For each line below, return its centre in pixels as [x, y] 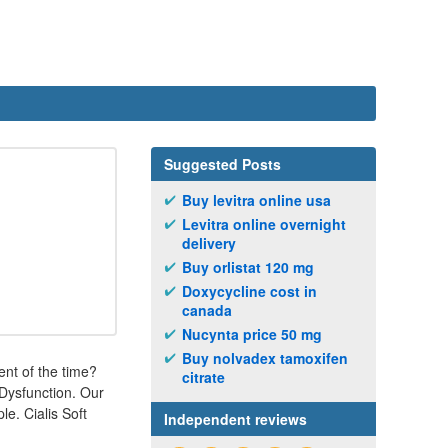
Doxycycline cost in [249, 291]
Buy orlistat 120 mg [248, 267]
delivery [209, 243]
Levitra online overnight [264, 224]
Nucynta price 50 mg [252, 334]
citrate [203, 377]
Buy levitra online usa [256, 200]
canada [207, 310]
